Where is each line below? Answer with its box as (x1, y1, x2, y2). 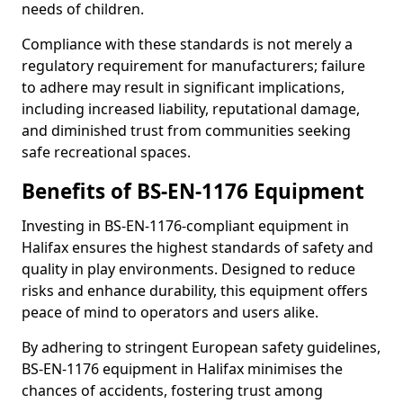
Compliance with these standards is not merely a (22, 34, 353, 54)
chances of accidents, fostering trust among (22, 381, 323, 400)
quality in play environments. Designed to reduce (22, 259, 355, 279)
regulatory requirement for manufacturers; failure (22, 56, 365, 76)
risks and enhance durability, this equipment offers (22, 281, 368, 300)
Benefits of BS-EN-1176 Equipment (22, 177, 364, 205)
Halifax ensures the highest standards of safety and (22, 237, 373, 257)
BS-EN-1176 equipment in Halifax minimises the (22, 359, 343, 379)
